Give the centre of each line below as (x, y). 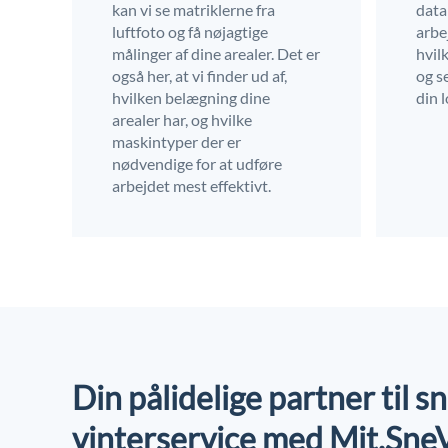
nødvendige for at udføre (197, 163)
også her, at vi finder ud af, (199, 75)
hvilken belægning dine (191, 97)
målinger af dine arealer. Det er (216, 53)
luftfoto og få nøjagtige (190, 31)
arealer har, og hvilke (182, 119)
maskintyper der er (176, 141)
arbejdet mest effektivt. (191, 185)
